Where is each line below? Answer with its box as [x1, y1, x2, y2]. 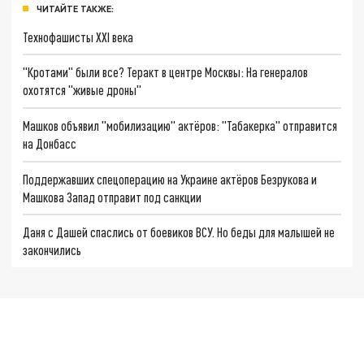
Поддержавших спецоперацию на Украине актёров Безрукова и [23, 171, 318, 187]
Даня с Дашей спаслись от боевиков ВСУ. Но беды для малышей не [23, 224, 336, 240]
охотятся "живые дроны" [23, 82, 142, 98]
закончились [23, 242, 82, 258]
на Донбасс [23, 135, 77, 151]
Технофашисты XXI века [23, 28, 134, 45]
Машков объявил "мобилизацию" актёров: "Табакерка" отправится [23, 117, 338, 133]
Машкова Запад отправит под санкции [23, 188, 202, 205]
